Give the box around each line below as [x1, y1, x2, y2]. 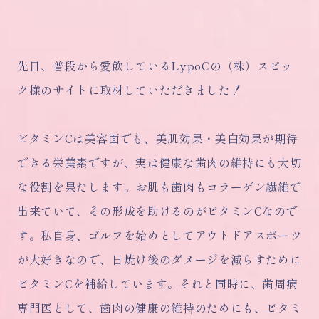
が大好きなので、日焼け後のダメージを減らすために [17, 251, 302, 268]
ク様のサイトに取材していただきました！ [17, 81, 243, 99]
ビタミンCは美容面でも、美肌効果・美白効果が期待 [17, 130, 298, 147]
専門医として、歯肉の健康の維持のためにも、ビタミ [17, 299, 302, 317]
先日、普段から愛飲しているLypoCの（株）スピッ [17, 57, 293, 75]
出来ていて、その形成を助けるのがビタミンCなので [17, 202, 298, 220]
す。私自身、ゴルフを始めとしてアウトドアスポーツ [17, 226, 302, 244]
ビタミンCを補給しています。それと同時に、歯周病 [17, 275, 298, 293]
